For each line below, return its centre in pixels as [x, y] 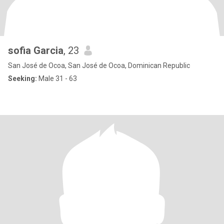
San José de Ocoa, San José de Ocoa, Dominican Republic [99, 65]
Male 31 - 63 [57, 78]
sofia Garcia [36, 50]
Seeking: [22, 78]
